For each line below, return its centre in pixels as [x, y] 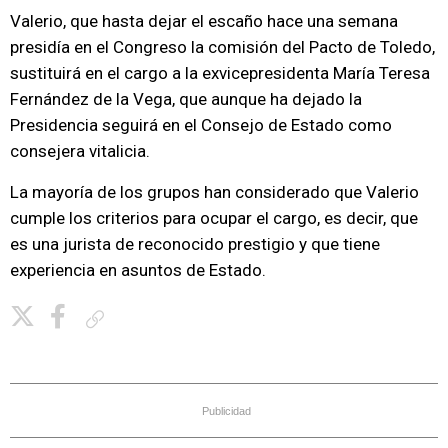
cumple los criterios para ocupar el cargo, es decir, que [214, 218]
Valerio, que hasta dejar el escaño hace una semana [204, 21]
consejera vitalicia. [80, 151]
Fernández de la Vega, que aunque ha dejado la [186, 99]
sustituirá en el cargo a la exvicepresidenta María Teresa [220, 73]
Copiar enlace [148, 318]
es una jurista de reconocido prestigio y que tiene [195, 244]
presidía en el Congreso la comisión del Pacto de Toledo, [222, 47]
